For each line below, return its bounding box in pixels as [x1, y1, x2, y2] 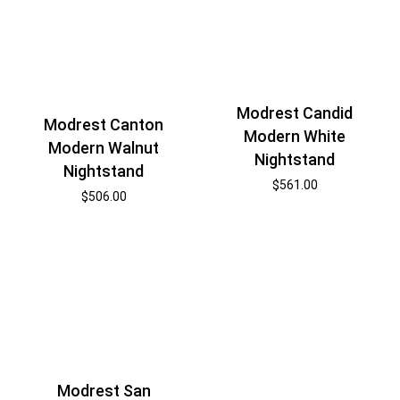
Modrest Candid [237, 104, 354, 123]
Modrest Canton [44, 114, 164, 134]
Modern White [244, 127, 346, 146]
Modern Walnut [48, 137, 160, 157]
